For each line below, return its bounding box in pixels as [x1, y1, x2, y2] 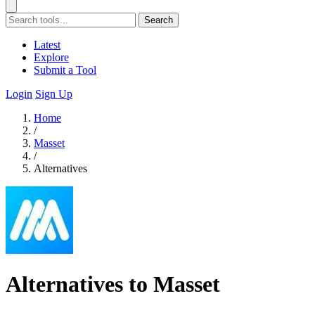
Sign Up [35, 88, 72, 100]
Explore [34, 51, 69, 63]
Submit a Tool [34, 64, 96, 76]
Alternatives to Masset [6, 271, 220, 297]
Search [144, 15, 173, 25]
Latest [34, 39, 60, 51]
